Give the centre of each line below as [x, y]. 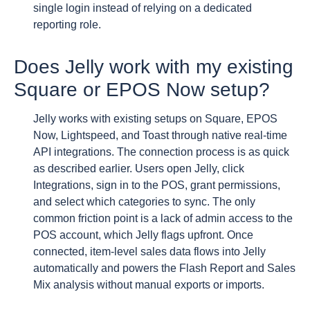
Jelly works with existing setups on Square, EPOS [155, 118]
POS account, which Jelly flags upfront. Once [143, 235]
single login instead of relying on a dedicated [143, 8]
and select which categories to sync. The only [144, 201]
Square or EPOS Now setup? [142, 89]
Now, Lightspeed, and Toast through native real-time [160, 135]
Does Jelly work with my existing [154, 66]
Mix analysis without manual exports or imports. [149, 284]
